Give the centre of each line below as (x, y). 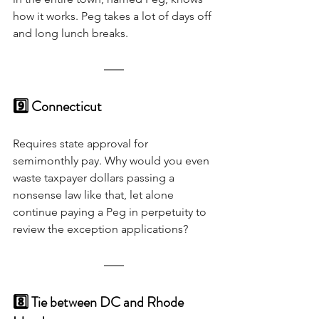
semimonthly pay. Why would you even (113, 160)
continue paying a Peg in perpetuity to (111, 211)
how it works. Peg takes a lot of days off (114, 16)
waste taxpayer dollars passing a (95, 177)
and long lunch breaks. (72, 33)
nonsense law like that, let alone (95, 194)
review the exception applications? (100, 229)
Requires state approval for (82, 143)
